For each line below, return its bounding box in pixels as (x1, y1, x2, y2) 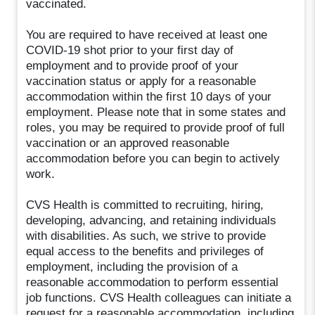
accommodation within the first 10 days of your (26, 89, 272, 103)
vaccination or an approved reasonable (26, 136, 230, 150)
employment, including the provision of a (26, 259, 238, 274)
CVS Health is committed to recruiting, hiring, (26, 198, 264, 212)
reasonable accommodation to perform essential (26, 275, 279, 289)
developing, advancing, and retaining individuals (26, 213, 277, 227)
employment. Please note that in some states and (26, 105, 286, 119)
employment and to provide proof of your (26, 58, 239, 72)
